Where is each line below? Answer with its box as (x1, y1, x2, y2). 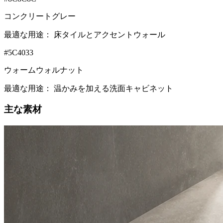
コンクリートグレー (4, 11, 76, 20)
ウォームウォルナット (4, 65, 84, 74)
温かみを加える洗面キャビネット (54, 84, 173, 93)
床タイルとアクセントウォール (54, 30, 165, 39)
